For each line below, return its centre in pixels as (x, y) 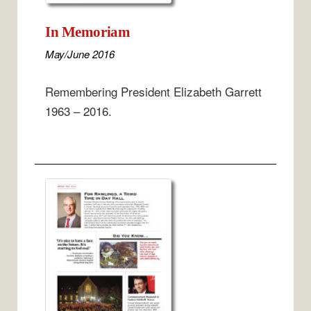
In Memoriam (88, 32)
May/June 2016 (80, 54)
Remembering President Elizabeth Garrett (153, 91)
